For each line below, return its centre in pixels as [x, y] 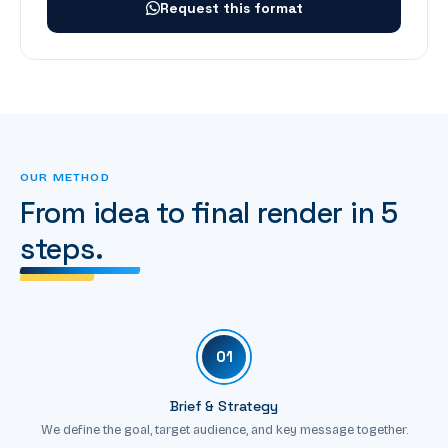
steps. [62, 248]
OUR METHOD [65, 176]
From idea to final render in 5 [209, 212]
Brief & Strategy [224, 405]
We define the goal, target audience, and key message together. [224, 429]
